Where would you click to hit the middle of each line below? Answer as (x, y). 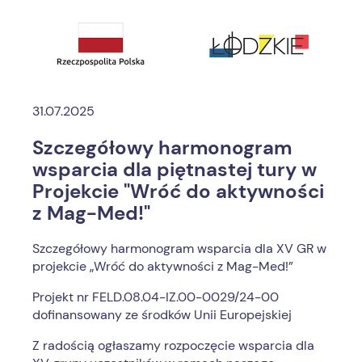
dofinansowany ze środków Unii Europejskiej (162, 315)
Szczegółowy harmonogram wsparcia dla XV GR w (179, 249)
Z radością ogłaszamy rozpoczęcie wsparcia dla (173, 346)
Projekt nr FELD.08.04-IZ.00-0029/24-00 (156, 297)
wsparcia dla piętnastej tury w (175, 170)
